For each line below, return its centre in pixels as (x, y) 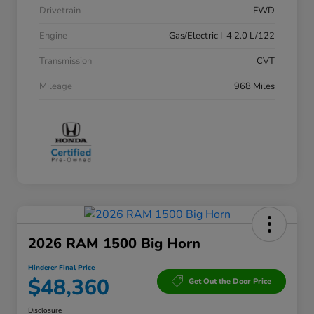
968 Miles (254, 87)
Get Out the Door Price (230, 281)
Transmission (66, 61)
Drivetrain (60, 11)
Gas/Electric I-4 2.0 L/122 (222, 36)
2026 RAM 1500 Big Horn (114, 244)
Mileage (56, 87)
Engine (53, 36)
